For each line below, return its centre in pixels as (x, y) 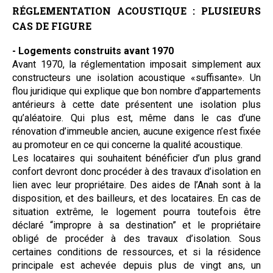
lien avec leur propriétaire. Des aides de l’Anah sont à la (136, 185)
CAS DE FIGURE (52, 26)
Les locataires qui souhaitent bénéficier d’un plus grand (136, 158)
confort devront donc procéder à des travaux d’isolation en (136, 171)
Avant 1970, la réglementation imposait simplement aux (136, 64)
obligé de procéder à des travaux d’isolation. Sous (136, 238)
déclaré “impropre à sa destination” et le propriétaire (136, 225)
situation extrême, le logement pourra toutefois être (136, 211)
